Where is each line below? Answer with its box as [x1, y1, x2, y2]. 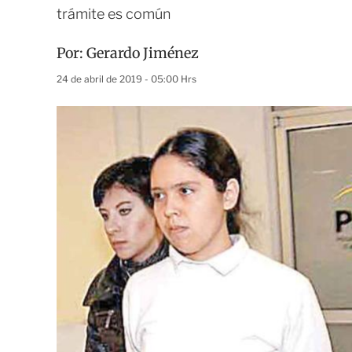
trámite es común [57, 5, 170, 22]
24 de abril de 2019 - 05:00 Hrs [57, 73, 196, 85]
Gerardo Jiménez [86, 44, 199, 62]
